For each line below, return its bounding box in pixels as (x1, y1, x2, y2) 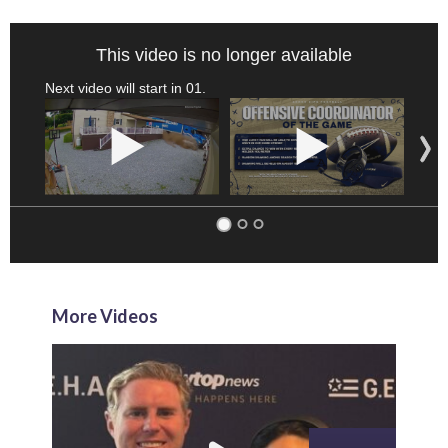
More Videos (52, 305, 158, 328)
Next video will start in (45, 79, 186, 96)
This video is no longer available (96, 44, 352, 65)
